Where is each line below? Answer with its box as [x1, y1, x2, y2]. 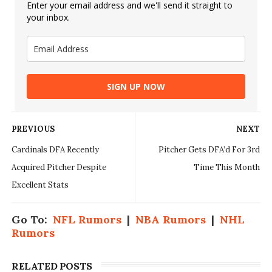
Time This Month [194, 162, 260, 173]
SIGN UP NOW [106, 81, 165, 93]
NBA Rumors [135, 212, 206, 227]
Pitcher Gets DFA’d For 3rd [158, 144, 260, 155]
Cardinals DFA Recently [11, 144, 99, 155]
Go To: [11, 212, 53, 227]
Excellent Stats [11, 180, 69, 191]
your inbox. [26, 12, 70, 24]
